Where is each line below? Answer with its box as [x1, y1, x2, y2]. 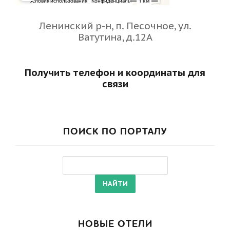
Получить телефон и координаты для [25, 66, 205, 79]
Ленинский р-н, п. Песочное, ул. [39, 19, 191, 32]
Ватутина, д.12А [78, 30, 152, 43]
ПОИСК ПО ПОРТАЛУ [63, 125, 167, 138]
